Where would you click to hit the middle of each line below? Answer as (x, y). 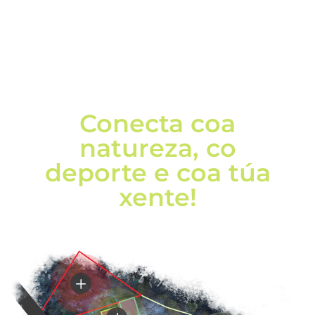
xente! (157, 197)
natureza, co (157, 148)
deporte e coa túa (157, 172)
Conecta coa (157, 123)
